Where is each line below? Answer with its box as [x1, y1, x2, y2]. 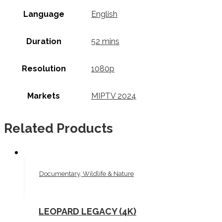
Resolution [21, 64, 66, 74]
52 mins [91, 37, 119, 47]
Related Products [4, 121, 113, 136]
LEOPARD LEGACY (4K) [39, 206, 136, 217]
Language [23, 9, 64, 19]
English [91, 9, 117, 19]
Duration [26, 37, 61, 47]
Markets [27, 91, 60, 101]
